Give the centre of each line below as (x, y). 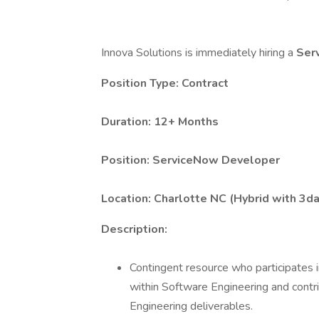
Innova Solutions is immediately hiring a (199, 53)
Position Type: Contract (165, 83)
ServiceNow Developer (216, 160)
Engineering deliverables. (191, 306)
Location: (127, 199)
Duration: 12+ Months (160, 122)
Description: (134, 229)
